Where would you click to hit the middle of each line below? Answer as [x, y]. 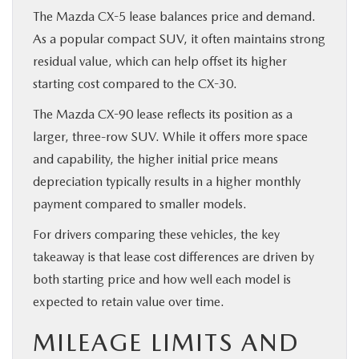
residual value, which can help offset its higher [160, 61]
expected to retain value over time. [129, 301]
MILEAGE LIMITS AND [166, 342]
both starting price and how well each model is [162, 279]
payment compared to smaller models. [140, 204]
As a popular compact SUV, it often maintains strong [179, 38]
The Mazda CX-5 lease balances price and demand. [174, 16]
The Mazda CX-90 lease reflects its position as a [163, 114]
